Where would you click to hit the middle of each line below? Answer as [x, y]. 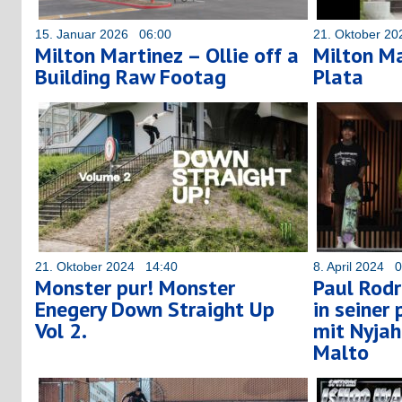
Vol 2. [61, 330]
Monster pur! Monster [135, 287]
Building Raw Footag [131, 76]
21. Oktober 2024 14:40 [106, 266]
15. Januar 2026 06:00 [103, 34]
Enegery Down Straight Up [155, 309]
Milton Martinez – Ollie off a [167, 55]
